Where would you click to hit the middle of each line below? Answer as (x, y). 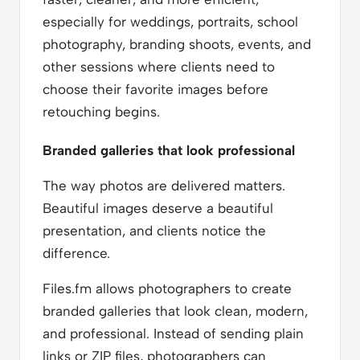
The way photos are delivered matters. (164, 185)
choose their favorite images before (155, 89)
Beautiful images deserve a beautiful (158, 208)
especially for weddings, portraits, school (170, 21)
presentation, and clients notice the (154, 230)
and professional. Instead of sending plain (173, 333)
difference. (76, 253)
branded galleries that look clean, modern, (175, 311)
